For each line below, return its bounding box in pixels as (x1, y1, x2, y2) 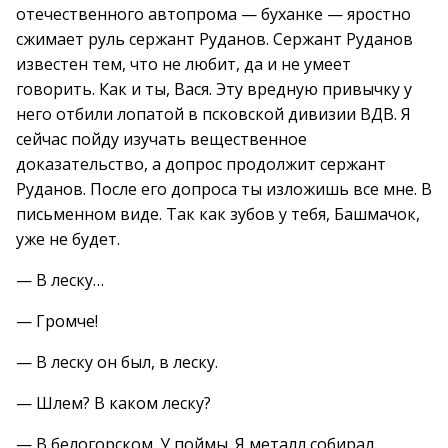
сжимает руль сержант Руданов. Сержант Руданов (16, 28, 413, 50)
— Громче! (16, 310, 98, 332)
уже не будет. (16, 228, 120, 250)
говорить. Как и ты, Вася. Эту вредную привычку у (16, 78, 412, 100)
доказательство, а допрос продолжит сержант (16, 153, 386, 175)
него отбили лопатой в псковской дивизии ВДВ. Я (16, 103, 411, 125)
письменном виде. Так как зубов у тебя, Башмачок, (16, 203, 420, 225)
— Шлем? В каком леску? (16, 392, 211, 414)
